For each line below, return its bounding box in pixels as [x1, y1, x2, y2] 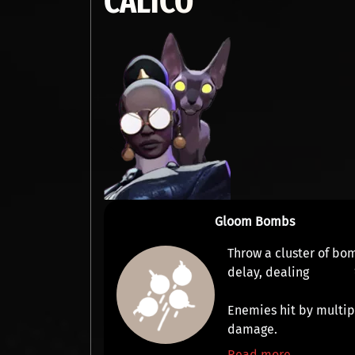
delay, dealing [227, 265, 313, 280]
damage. [227, 322, 278, 337]
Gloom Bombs [215, 214, 296, 229]
